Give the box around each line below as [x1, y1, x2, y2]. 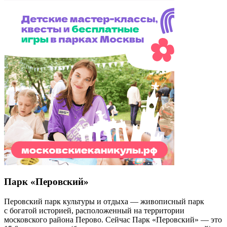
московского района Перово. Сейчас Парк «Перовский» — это [4, 215, 222, 224]
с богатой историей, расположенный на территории [4, 206, 184, 215]
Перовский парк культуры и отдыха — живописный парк [4, 197, 204, 206]
